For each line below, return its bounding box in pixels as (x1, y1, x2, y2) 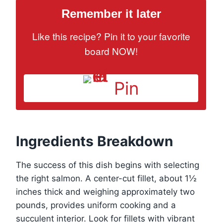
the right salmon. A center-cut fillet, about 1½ (16, 173, 197, 183)
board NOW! (84, 44, 138, 57)
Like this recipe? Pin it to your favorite (32, 29, 190, 43)
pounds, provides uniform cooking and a (16, 200, 176, 210)
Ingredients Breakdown (16, 132, 173, 150)
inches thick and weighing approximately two (16, 186, 195, 197)
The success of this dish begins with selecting (16, 160, 199, 170)
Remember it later (61, 6, 161, 20)
